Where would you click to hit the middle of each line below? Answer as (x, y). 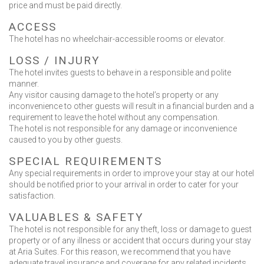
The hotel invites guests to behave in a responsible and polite (120, 72)
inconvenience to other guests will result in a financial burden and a (131, 106)
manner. (24, 84)
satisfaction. (32, 196)
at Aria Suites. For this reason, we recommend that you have (120, 252)
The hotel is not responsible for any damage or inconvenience (123, 128)
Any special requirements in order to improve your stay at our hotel (131, 173)
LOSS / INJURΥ (55, 60)
